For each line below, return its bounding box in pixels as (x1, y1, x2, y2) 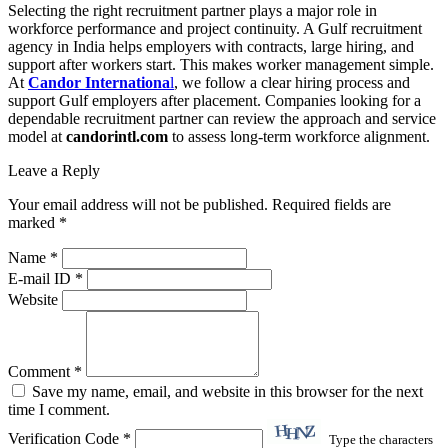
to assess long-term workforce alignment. (168, 128, 430, 146)
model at (8, 128, 62, 146)
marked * (8, 214, 67, 232)
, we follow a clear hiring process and (174, 74, 410, 92)
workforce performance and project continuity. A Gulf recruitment (8, 20, 422, 38)
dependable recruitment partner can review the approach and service (8, 110, 436, 128)
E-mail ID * (8, 270, 83, 288)
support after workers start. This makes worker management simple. (8, 56, 434, 74)
